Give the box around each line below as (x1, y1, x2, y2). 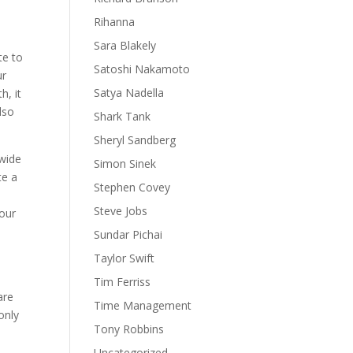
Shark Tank (94, 109, 151, 124)
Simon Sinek (94, 156, 157, 171)
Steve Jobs (94, 203, 148, 218)
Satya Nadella (94, 85, 165, 100)
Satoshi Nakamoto (94, 61, 191, 76)
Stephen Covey (94, 180, 171, 195)
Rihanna (94, 14, 136, 29)
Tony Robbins (94, 321, 165, 336)
